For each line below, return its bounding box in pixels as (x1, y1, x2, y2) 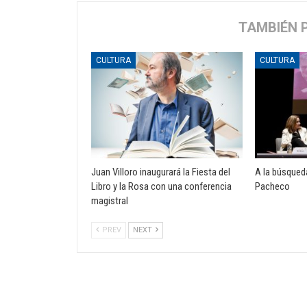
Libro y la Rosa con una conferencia (91, 180, 232, 193)
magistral (91, 194, 128, 207)
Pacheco (255, 180, 291, 193)
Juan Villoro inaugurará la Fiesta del (91, 165, 230, 178)
